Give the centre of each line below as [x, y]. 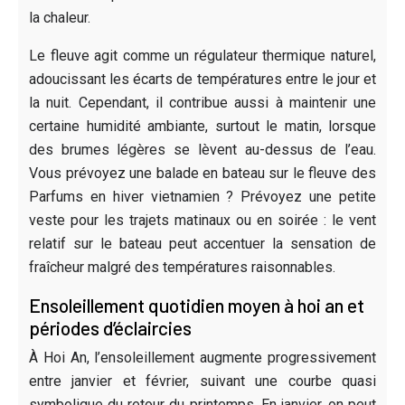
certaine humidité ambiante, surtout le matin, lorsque [202, 126]
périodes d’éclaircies [110, 327]
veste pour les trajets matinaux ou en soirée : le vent [202, 220]
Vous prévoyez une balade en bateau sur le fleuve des [202, 173]
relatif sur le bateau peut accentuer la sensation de [202, 243]
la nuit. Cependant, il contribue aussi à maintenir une [202, 102]
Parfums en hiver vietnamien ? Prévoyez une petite [202, 196]
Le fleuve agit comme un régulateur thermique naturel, [202, 55]
